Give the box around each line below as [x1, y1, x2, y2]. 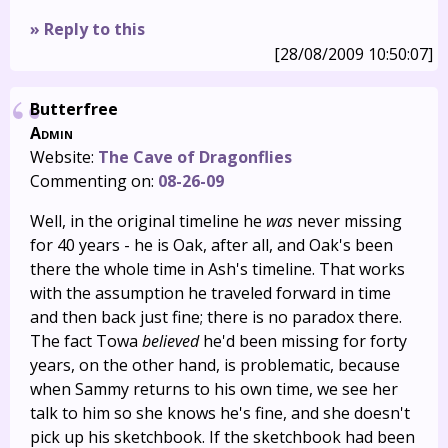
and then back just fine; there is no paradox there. [30, 306, 402, 328]
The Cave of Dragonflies [98, 146, 292, 168]
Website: [30, 146, 98, 168]
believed [142, 330, 199, 352]
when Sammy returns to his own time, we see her [30, 378, 398, 400]
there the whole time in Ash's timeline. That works [30, 258, 405, 280]
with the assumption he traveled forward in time [30, 282, 391, 304]
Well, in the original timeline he [30, 210, 266, 232]
